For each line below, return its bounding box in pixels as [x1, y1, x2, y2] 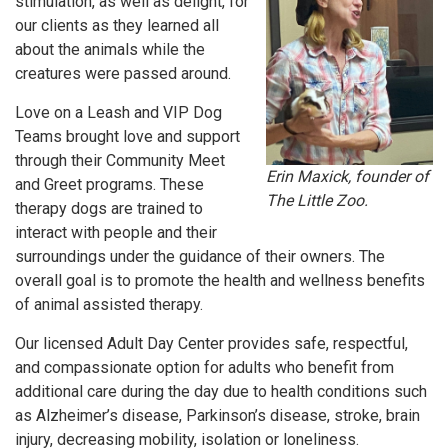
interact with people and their [15, 223, 217, 242]
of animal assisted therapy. [15, 295, 207, 314]
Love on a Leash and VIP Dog [15, 103, 222, 122]
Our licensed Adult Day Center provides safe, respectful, [15, 334, 408, 353]
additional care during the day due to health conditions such [15, 382, 427, 401]
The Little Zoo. [265, 190, 368, 210]
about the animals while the [15, 40, 205, 59]
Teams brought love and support [15, 127, 240, 146]
